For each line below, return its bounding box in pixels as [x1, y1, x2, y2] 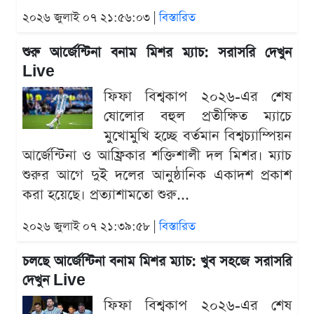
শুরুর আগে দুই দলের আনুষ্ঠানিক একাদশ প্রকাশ [22, 165, 292, 186]
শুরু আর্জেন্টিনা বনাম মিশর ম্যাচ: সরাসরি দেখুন [22, 43, 292, 63]
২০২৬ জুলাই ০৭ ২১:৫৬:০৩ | [22, 10, 159, 27]
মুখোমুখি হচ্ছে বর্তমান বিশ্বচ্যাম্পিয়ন [104, 126, 292, 146]
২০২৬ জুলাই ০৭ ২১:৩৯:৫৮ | [22, 219, 159, 235]
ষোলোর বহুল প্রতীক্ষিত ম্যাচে [104, 107, 292, 127]
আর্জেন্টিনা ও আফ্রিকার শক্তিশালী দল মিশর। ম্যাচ [22, 146, 292, 166]
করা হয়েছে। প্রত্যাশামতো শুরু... [22, 185, 189, 205]
